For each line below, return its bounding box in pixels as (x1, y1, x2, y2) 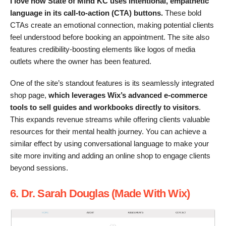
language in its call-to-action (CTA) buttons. (10, 9, 163, 18)
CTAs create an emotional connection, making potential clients (10, 21, 214, 30)
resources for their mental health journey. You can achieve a (10, 127, 206, 136)
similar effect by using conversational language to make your (10, 139, 209, 148)
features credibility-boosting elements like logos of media (10, 45, 195, 54)
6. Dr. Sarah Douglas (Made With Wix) (10, 187, 190, 200)
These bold (163, 9, 201, 18)
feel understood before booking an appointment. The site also (10, 33, 209, 42)
